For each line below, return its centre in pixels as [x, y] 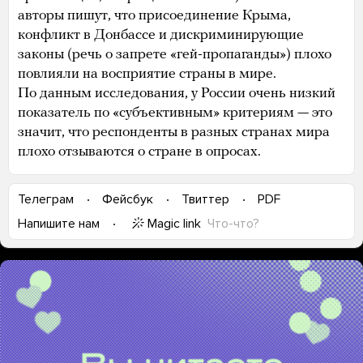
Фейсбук [128, 200]
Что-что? [233, 223]
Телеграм [46, 200]
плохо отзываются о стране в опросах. [141, 152]
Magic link [174, 223]
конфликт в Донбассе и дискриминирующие [161, 35]
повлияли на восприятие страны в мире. [147, 74]
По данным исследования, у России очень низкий [177, 93]
